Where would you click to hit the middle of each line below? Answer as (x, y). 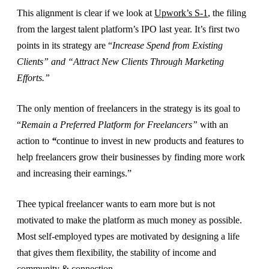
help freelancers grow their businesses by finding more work (131, 157)
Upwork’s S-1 (181, 13)
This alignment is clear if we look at (86, 13)
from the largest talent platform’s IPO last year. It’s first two (128, 29)
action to (34, 141)
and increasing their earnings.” (74, 174)
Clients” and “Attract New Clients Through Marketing (120, 62)
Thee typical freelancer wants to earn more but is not (116, 204)
